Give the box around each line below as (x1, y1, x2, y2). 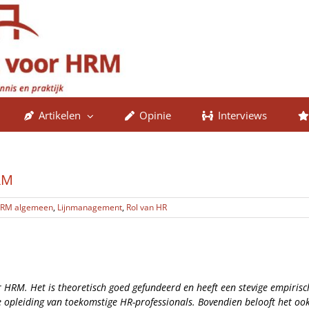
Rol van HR (126, 201, 167, 213)
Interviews (218, 108, 267, 122)
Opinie (139, 108, 171, 122)
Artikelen (39, 108, 81, 122)
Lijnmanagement (57, 201, 122, 213)
